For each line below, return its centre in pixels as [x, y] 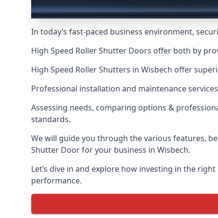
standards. [51, 119]
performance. [56, 181]
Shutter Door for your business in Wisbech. [111, 150]
